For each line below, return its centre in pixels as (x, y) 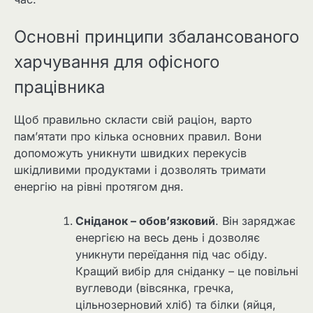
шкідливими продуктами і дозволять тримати (140, 170)
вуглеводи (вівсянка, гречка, (155, 287)
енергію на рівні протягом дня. (99, 187)
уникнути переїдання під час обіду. (172, 254)
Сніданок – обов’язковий (145, 220)
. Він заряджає (255, 220)
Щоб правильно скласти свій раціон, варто (133, 120)
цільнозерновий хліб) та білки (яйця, (176, 304)
